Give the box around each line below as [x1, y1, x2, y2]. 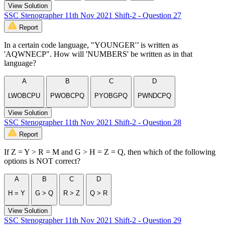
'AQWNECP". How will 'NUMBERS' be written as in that [4, 50, 192, 59]
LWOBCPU [8, 91, 40, 99]
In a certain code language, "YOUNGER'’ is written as [4, 41, 178, 50]
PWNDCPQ [138, 91, 171, 99]
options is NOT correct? [4, 156, 80, 165]
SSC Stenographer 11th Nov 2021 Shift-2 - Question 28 [4, 118, 181, 127]
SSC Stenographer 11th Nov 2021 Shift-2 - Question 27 [4, 11, 181, 20]
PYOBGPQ [94, 91, 128, 99]
